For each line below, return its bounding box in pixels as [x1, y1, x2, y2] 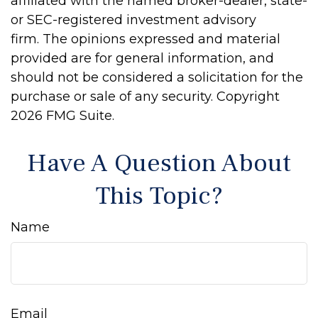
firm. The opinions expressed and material [11, 31, 280, 47]
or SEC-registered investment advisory [11, 12, 256, 28]
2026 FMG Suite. [11, 108, 114, 124]
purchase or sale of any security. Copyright [11, 89, 280, 104]
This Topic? [95, 180, 223, 212]
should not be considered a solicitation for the [11, 70, 303, 85]
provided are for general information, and [11, 50, 274, 66]
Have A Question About [27, 147, 291, 180]
